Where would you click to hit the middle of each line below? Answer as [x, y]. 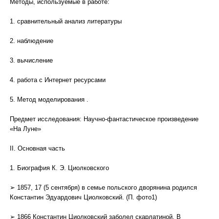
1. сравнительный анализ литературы [66, 21]
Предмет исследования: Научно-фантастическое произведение [104, 119]
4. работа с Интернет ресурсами [58, 80]
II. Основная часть [37, 148]
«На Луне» [25, 129]
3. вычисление [31, 60]
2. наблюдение [32, 41]
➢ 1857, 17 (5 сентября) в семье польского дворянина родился [103, 187]
